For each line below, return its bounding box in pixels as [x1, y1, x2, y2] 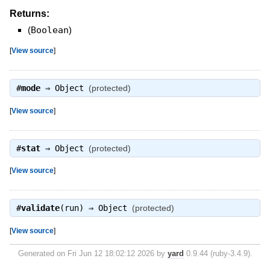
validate [20, 203, 60, 213]
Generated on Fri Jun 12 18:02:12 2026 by [17, 248, 168, 258]
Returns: [9, 8, 49, 19]
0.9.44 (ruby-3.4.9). [183, 248, 253, 258]
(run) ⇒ [59, 203, 98, 213]
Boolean [30, 24, 69, 36]
